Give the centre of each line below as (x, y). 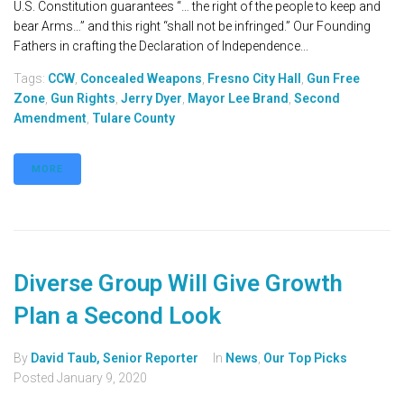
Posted (35, 378)
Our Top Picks (305, 358)
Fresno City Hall (254, 79)
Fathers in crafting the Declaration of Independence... (161, 46)
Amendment (50, 119)
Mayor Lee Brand (238, 99)
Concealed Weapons (141, 79)
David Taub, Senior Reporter (115, 358)
